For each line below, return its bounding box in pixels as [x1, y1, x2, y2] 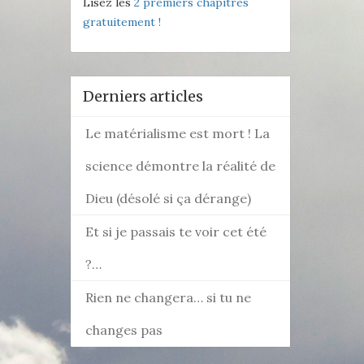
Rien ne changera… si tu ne [85, 288, 251, 305]
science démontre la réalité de [85, 157, 275, 174]
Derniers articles [83, 86, 203, 106]
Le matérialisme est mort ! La [85, 124, 270, 141]
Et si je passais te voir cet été [85, 223, 266, 240]
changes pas [85, 321, 162, 338]
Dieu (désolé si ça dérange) [85, 189, 251, 206]
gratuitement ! [83, 14, 161, 29]
